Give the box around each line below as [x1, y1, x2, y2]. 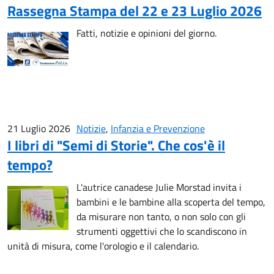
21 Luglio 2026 [7, 120, 70, 136]
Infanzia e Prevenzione [110, 120, 205, 136]
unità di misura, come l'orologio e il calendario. [7, 238, 199, 253]
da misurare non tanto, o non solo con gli [76, 209, 246, 224]
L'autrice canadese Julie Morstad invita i [76, 179, 242, 194]
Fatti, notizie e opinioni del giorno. [76, 25, 217, 40]
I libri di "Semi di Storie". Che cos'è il [7, 134, 225, 156]
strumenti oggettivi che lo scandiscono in [76, 223, 247, 239]
